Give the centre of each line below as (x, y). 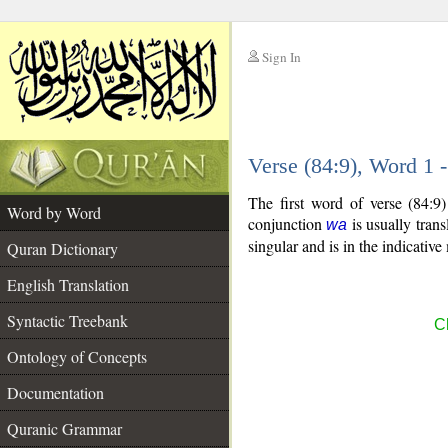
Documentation (55, 392)
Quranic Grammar (64, 428)
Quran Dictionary (62, 248)
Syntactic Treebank (67, 320)
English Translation (68, 284)
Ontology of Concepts (77, 356)
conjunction (287, 223)
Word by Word (54, 212)
